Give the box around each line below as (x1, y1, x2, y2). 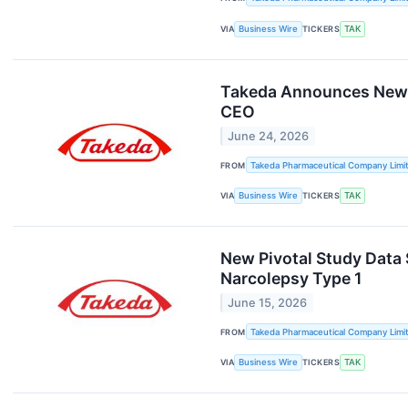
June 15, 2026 (228, 296, 308, 311)
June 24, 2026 (228, 128, 310, 143)
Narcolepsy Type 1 (220, 268, 362, 288)
